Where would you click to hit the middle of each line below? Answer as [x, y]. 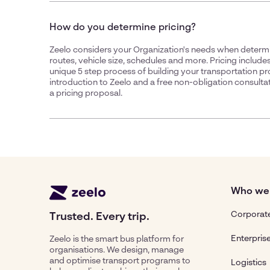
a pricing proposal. [86, 93]
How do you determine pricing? [123, 28]
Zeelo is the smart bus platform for [117, 239]
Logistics [249, 263]
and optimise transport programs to [120, 261]
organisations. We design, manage [117, 250]
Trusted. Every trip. [99, 217]
